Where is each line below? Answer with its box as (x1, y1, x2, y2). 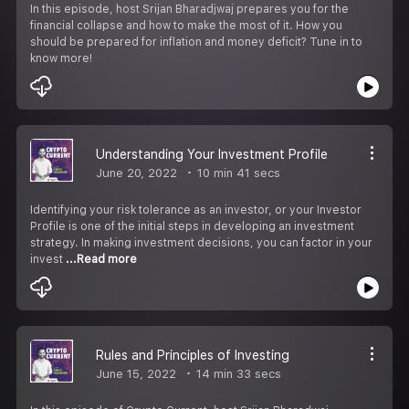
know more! (30, 51, 92, 65)
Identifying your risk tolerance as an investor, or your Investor (30, 203, 362, 216)
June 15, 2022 (96, 366, 176, 381)
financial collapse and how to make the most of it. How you (30, 18, 342, 32)
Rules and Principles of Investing (96, 347, 289, 362)
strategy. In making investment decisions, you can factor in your (30, 236, 372, 249)
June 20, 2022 (96, 165, 177, 180)
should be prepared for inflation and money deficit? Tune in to (30, 35, 362, 48)
